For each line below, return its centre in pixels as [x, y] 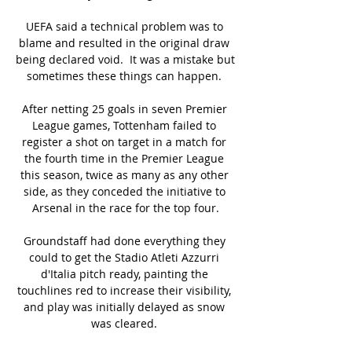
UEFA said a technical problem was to [124, 26]
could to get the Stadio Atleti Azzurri [124, 257]
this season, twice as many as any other [124, 174]
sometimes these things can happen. [126, 75]
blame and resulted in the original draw [124, 42]
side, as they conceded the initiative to [124, 191]
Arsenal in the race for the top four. [126, 207]
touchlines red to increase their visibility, [124, 290]
